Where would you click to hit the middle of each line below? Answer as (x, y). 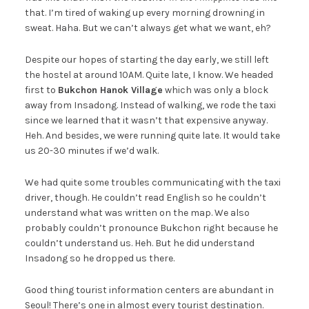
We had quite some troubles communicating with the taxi (152, 182)
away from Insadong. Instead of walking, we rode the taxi (151, 105)
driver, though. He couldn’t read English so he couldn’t (145, 197)
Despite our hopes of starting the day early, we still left (147, 59)
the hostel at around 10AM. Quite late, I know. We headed (149, 74)
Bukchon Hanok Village (110, 90)
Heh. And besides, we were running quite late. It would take (152, 135)
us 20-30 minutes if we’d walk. (91, 150)
